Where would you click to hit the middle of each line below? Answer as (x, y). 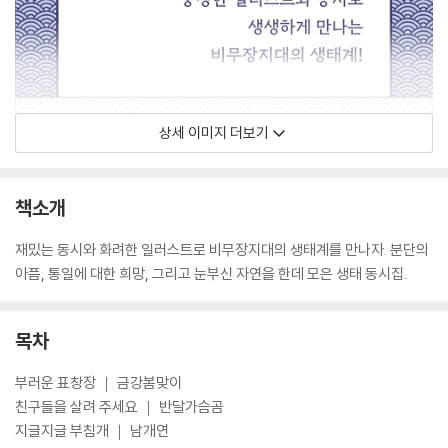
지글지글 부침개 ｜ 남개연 (92, 430)
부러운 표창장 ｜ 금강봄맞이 (98, 382)
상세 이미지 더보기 (214, 132)
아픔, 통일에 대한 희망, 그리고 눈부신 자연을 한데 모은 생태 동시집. (211, 273)
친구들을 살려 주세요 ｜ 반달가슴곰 (119, 406)
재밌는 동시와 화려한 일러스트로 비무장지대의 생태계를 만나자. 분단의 (222, 249)
